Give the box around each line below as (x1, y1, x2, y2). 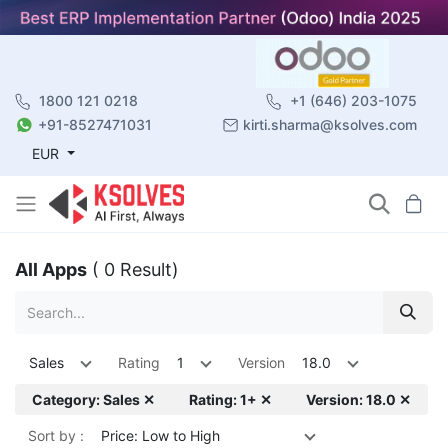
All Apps (15, 258, 87, 280)
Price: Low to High (101, 426, 220, 444)
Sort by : (28, 426, 84, 444)
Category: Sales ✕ (32, 390, 155, 408)
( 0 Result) (92, 258, 179, 280)
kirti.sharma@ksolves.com (243, 115, 417, 133)
